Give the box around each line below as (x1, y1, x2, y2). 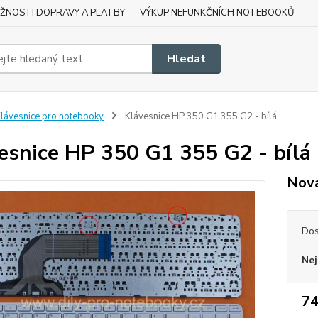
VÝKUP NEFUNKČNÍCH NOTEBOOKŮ (140, 6, 294, 19)
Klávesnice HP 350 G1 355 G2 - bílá (122, 110, 277, 123)
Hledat (167, 50, 207, 67)
